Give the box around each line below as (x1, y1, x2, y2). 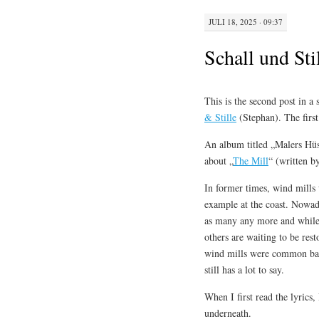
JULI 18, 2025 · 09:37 (209, 16, 283, 27)
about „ (204, 154, 233, 168)
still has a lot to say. (204, 263, 284, 277)
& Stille (204, 110, 236, 125)
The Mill (233, 154, 268, 168)
